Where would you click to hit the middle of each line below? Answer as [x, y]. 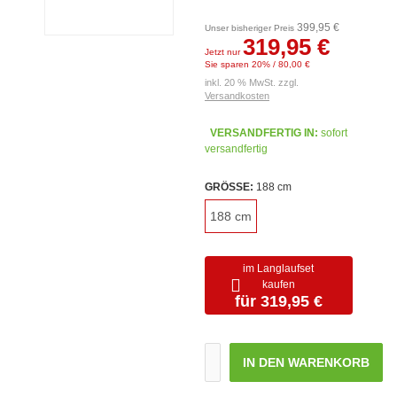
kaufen [278, 284]
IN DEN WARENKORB [306, 362]
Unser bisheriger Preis [250, 28]
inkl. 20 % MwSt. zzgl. [251, 82]
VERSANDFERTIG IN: [264, 133]
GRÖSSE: [227, 187]
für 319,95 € [278, 301]
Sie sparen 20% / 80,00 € [257, 64]
